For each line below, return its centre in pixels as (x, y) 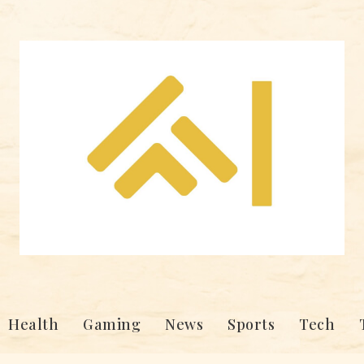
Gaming (112, 325)
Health (33, 325)
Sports (251, 325)
